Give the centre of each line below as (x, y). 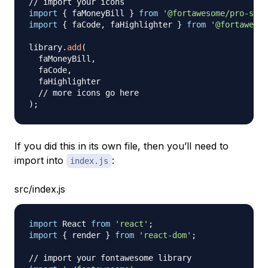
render (86, 235)
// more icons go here (89, 92)
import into (40, 160)
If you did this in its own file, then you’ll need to (121, 146)
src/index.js (40, 189)
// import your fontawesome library (110, 258)
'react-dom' (165, 235)
